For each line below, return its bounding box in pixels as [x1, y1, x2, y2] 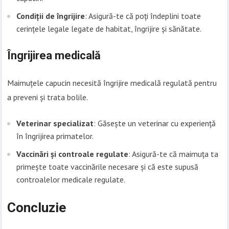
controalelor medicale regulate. [16, 174, 126, 185]
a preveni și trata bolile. [7, 92, 88, 103]
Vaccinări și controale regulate [16, 149, 129, 159]
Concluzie [7, 200, 66, 216]
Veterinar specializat [16, 118, 94, 129]
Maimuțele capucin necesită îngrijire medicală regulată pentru [7, 78, 217, 88]
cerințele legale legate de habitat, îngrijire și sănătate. [16, 24, 202, 34]
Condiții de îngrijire [16, 11, 85, 21]
